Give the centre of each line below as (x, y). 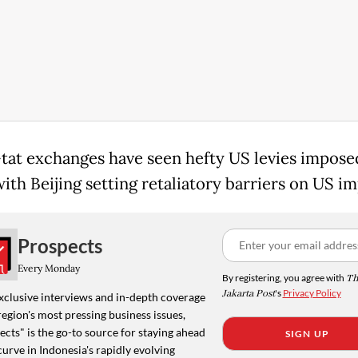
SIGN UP (307, 333)
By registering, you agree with (284, 277)
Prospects (60, 246)
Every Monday (48, 268)
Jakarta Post (248, 293)
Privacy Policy (312, 292)
